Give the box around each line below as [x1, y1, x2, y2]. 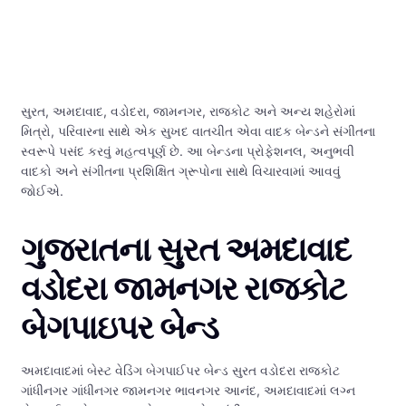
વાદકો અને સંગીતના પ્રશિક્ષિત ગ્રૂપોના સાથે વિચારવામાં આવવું [21, 163, 341, 179]
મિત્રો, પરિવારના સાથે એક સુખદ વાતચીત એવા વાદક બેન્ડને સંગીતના [21, 123, 375, 140]
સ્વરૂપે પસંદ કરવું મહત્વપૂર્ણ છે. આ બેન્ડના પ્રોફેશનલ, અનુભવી [21, 143, 354, 159]
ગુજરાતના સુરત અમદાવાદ [21, 229, 351, 270]
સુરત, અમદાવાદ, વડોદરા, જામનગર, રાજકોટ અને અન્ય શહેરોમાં [21, 103, 355, 120]
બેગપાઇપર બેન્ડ [21, 307, 218, 348]
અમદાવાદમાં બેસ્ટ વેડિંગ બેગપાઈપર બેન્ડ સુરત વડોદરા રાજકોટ [21, 362, 340, 379]
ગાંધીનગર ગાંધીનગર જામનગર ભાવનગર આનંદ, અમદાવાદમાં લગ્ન [21, 382, 355, 399]
